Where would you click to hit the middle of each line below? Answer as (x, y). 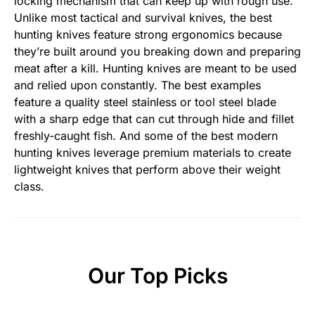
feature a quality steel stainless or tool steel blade (145, 102)
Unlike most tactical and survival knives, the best (143, 18)
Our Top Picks (157, 276)
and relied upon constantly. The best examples (137, 85)
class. (29, 187)
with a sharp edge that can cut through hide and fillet (154, 119)
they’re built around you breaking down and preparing (157, 52)
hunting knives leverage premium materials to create (153, 153)
